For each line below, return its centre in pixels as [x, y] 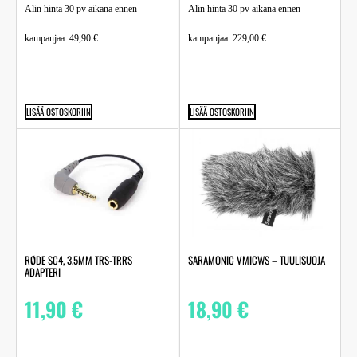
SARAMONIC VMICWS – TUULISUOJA [256, 259]
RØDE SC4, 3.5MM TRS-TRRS [78, 259]
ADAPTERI [43, 271]
